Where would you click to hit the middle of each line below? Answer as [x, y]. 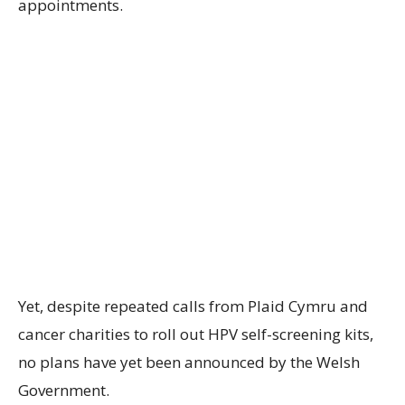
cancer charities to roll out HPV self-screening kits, [196, 334]
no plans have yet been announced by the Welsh [189, 363]
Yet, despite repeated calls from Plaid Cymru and [193, 306]
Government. [64, 391]
